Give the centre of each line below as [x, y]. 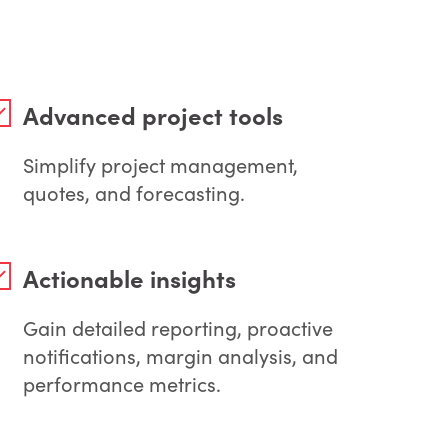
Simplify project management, [161, 164]
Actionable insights [130, 277]
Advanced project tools [153, 114]
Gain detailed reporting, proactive [178, 327]
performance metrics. [122, 383]
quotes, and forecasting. [134, 192]
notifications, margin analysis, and [181, 355]
